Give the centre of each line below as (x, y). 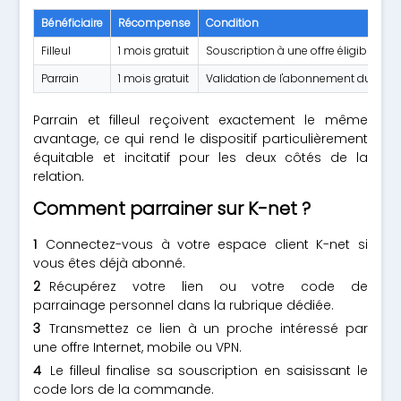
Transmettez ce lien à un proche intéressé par (209, 328)
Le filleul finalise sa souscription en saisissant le (209, 371)
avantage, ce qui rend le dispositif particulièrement (200, 139)
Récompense (155, 23)
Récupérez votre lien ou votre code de (209, 286)
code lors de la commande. (124, 389)
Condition (233, 23)
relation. (59, 176)
